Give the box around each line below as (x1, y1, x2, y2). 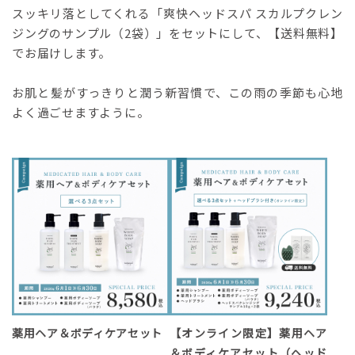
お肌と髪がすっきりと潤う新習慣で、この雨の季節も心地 (12, 84, 343, 101)
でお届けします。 (12, 44, 111, 61)
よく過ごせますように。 (12, 104, 150, 120)
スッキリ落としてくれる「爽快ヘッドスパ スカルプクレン (12, 5, 343, 21)
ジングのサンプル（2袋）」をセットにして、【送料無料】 (12, 25, 343, 41)
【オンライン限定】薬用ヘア (170, 325, 327, 341)
